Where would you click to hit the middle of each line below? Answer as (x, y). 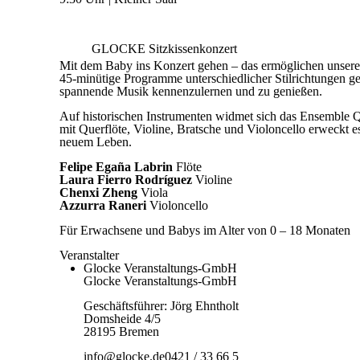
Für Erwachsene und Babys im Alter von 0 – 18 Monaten (205, 230)
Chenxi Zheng (99, 192)
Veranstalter (90, 255)
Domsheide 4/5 (123, 319)
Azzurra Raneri (103, 205)
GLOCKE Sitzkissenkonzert (165, 49)
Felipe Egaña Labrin (117, 167)
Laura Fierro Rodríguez (126, 180)
